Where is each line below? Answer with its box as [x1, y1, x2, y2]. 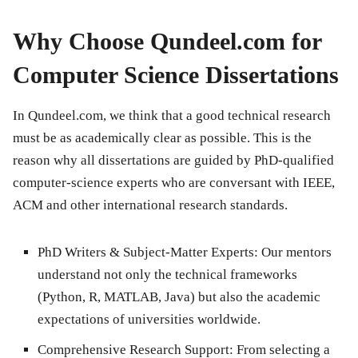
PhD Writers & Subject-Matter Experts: [38, 245, 258, 261]
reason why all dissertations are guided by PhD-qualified [13, 153, 334, 169]
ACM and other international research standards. [13, 197, 288, 213]
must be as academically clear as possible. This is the [13, 130, 312, 146]
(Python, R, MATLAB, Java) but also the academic [38, 289, 320, 305]
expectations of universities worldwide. [38, 312, 261, 328]
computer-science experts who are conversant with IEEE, [13, 175, 335, 191]
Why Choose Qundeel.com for [13, 28, 321, 55]
